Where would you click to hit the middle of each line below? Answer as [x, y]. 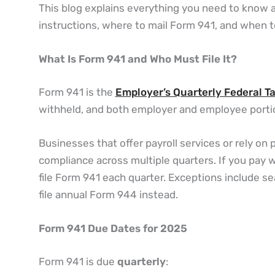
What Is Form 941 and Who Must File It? [137, 59]
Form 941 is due [78, 261]
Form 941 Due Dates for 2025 [113, 228]
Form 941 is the [77, 92]
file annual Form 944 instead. [108, 194]
